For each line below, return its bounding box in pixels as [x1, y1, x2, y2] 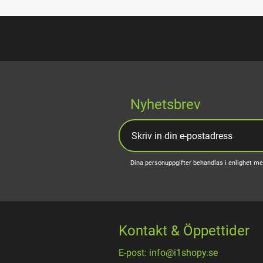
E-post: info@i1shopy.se [119, 247, 218, 259]
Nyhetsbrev [130, 96, 201, 113]
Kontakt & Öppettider [119, 222, 249, 240]
